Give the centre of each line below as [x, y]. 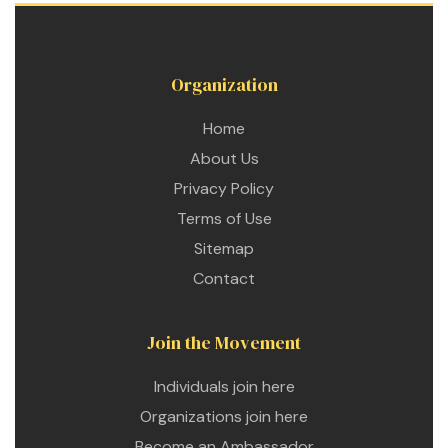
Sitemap [224, 248]
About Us [224, 158]
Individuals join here [224, 386]
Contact [224, 278]
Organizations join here [224, 416]
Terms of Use [224, 218]
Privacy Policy [224, 188]
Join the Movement [224, 342]
